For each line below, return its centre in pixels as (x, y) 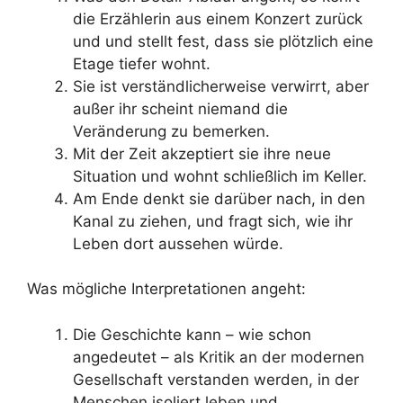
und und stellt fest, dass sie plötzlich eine (223, 41)
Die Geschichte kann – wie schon (192, 334)
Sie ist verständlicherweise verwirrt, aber (221, 86)
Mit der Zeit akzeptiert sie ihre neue (202, 153)
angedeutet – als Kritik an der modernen (219, 357)
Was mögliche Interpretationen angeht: (166, 289)
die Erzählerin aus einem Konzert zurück (218, 18)
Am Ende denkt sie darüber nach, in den (219, 198)
